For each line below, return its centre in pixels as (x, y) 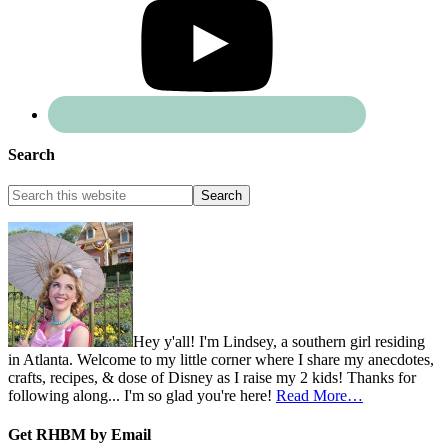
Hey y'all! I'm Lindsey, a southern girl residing (279, 342)
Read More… (319, 396)
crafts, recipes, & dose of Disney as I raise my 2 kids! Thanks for (212, 378)
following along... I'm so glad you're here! (142, 396)
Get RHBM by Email (79, 435)
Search (31, 154)
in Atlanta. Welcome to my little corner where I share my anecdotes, (221, 360)
